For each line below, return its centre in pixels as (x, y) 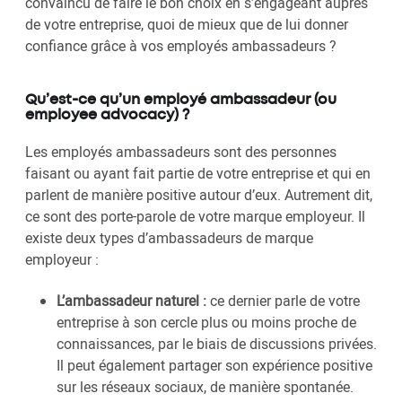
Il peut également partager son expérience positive (214, 366)
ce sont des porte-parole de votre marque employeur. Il (195, 217)
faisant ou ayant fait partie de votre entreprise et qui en (198, 174)
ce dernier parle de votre (283, 301)
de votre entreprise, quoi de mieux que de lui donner (187, 25)
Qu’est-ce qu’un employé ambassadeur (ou (181, 100)
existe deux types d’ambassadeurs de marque (169, 238)
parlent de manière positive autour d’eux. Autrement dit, (199, 195)
